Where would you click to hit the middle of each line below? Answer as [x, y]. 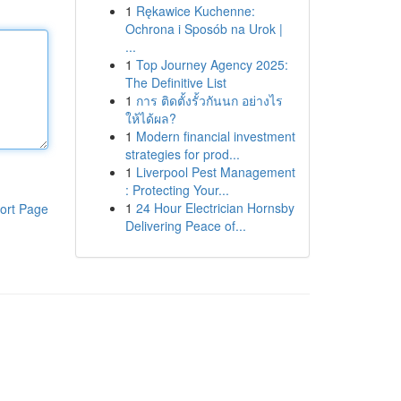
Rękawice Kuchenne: [195, 11]
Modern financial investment [215, 136]
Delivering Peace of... [185, 226]
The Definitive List [175, 82]
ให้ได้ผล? [150, 118]
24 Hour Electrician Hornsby [215, 208]
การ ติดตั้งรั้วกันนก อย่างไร [209, 100]
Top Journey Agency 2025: [212, 64]
